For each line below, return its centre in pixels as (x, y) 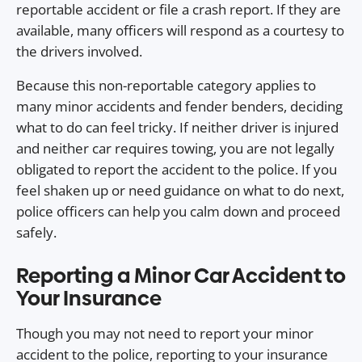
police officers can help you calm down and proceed (178, 212)
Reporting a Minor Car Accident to (181, 275)
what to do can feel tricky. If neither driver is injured (177, 128)
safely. (36, 233)
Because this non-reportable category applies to (166, 86)
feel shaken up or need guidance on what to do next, (180, 191)
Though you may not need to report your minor (165, 333)
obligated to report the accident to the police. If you (177, 170)
